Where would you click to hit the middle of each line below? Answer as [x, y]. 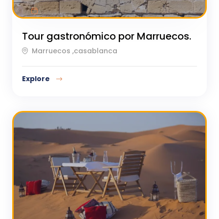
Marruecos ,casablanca [75, 51]
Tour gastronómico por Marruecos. [107, 36]
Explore [37, 78]
